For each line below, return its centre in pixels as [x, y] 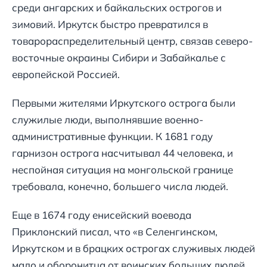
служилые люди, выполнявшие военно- [108, 120]
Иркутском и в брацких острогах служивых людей [133, 249]
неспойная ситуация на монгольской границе [122, 170]
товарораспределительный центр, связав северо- [132, 41]
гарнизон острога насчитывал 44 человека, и [122, 153]
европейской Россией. [66, 74]
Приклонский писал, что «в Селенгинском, [115, 232]
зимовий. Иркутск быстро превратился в [110, 24]
